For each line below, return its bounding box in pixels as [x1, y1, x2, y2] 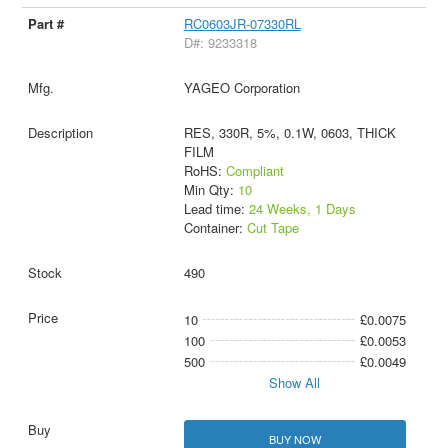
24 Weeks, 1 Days [248, 199, 356, 219]
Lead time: [183, 199, 249, 219]
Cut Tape [246, 218, 299, 238]
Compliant [225, 161, 284, 181]
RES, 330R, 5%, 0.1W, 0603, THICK [183, 123, 396, 143]
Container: [183, 218, 247, 238]
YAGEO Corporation [183, 78, 300, 98]
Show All [269, 373, 321, 393]
